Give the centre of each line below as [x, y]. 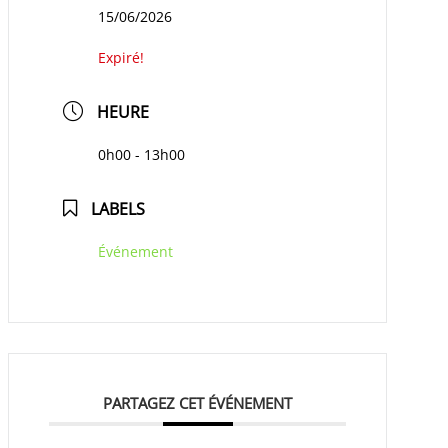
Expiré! [121, 58]
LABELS [118, 209]
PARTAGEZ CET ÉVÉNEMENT [198, 403]
